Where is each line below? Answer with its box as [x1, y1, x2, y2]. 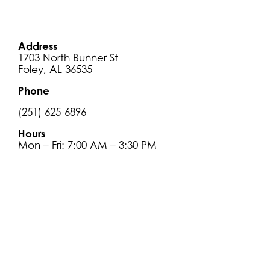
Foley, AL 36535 [18, 63, 92, 76]
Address [18, 40, 57, 53]
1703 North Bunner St [18, 52, 118, 64]
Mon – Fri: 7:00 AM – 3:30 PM [18, 139, 157, 152]
